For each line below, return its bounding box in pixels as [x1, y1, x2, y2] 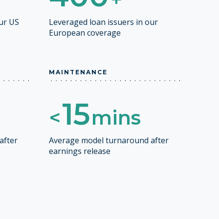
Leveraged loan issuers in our [48, 17, 158, 28]
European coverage [48, 27, 121, 39]
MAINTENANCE [48, 68, 108, 76]
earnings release [48, 145, 110, 156]
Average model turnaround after [48, 134, 169, 146]
